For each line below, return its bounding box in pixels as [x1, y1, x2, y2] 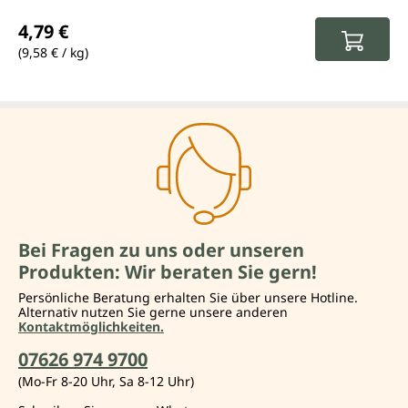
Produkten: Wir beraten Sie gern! [18, 260, 317, 284]
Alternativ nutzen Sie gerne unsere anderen [18, 303, 288, 321]
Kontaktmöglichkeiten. [18, 318, 164, 335]
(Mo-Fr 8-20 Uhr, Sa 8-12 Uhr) [18, 372, 194, 390]
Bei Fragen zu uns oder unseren [18, 238, 304, 262]
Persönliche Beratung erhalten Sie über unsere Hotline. [18, 289, 358, 306]
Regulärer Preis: [17, 4, 139, 25]
